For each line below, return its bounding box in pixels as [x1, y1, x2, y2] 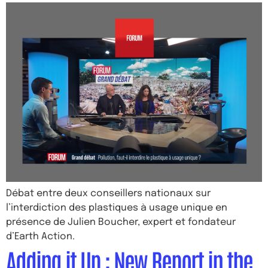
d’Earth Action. [6, 232, 75, 242]
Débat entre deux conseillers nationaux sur [6, 188, 211, 199]
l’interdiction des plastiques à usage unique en [6, 203, 227, 213]
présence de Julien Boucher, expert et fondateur [6, 217, 236, 227]
